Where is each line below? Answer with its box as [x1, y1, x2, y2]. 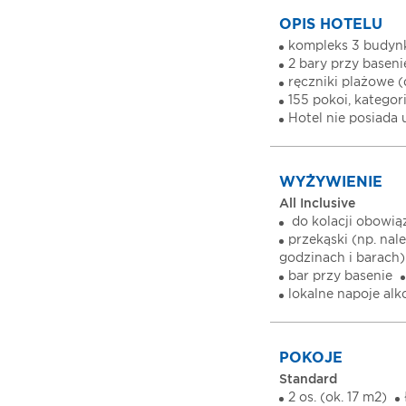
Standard [279, 373, 337, 386]
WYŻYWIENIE [279, 175, 382, 189]
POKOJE [279, 351, 343, 365]
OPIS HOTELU [279, 17, 382, 32]
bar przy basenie [288, 270, 392, 283]
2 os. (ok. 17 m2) [288, 391, 387, 404]
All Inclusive [279, 198, 355, 210]
